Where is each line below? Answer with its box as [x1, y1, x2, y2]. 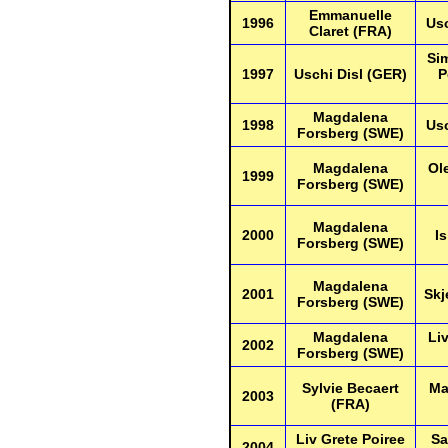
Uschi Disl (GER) [294, 66, 407, 82]
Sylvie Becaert [302, 380, 399, 396]
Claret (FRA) [309, 23, 392, 39]
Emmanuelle [309, 7, 392, 23]
